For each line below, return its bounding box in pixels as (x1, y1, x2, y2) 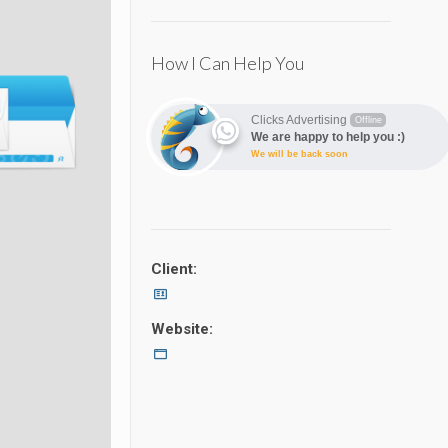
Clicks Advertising (251, 113, 348, 127)
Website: (151, 320, 214, 338)
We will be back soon (251, 149, 349, 159)
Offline (354, 115, 382, 125)
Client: (151, 260, 198, 278)
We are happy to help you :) (251, 130, 406, 144)
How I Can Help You (151, 52, 305, 74)
